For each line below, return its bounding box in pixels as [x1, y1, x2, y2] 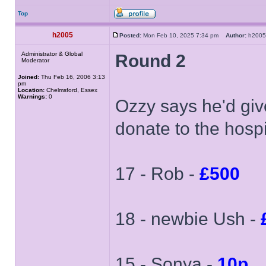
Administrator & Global [21, 50, 83, 57]
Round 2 [115, 51, 186, 71]
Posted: [119, 32, 141, 39]
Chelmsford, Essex [45, 87, 97, 93]
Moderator [21, 57, 49, 64]
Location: [18, 87, 45, 93]
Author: [226, 32, 246, 39]
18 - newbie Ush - [115, 209, 261, 229]
